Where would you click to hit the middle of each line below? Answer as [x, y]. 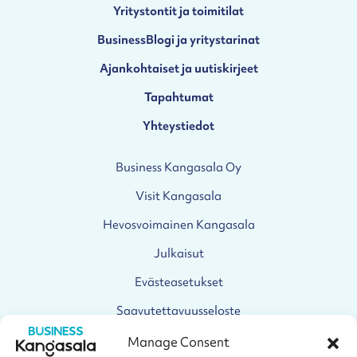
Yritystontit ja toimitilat [178, 10]
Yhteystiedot [178, 125]
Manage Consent [178, 341]
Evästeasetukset [178, 281]
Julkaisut [178, 253]
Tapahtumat [178, 96]
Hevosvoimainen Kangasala [178, 224]
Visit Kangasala [178, 195]
